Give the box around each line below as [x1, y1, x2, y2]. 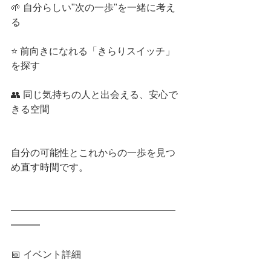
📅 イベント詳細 [11, 249, 81, 260]
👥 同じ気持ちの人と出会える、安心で [11, 90, 178, 100]
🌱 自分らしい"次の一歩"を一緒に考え [11, 2, 175, 13]
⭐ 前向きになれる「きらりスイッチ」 [11, 46, 175, 56]
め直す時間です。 [11, 162, 88, 172]
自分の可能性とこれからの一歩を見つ [11, 148, 175, 158]
